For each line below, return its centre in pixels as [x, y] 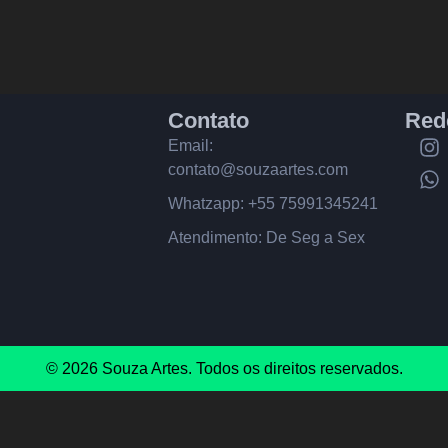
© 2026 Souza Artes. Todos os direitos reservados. [224, 368]
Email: [191, 145]
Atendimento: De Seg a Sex [267, 237]
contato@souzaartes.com [258, 169]
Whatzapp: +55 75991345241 [273, 203]
